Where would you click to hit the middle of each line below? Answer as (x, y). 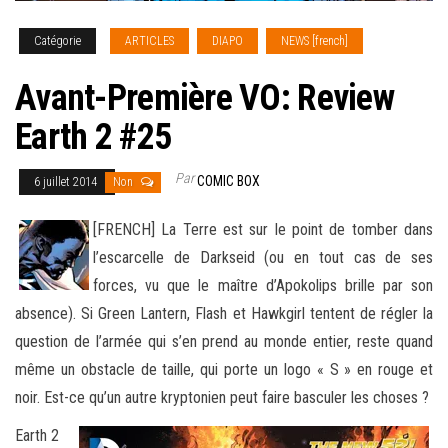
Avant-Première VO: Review (204, 98)
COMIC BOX (228, 181)
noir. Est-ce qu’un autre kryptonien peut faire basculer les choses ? (222, 398)
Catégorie (57, 41)
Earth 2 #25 (93, 137)
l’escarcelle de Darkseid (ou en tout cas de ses (263, 258)
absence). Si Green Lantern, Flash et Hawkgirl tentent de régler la (224, 314)
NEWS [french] (314, 41)
